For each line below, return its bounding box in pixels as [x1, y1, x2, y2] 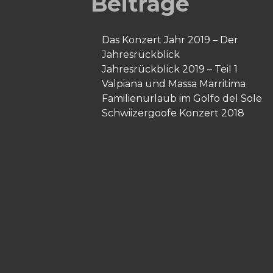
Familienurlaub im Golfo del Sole [102, 93, 263, 104]
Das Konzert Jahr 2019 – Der [102, 34, 239, 46]
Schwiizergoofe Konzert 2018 [102, 107, 245, 119]
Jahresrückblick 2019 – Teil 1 [102, 63, 238, 75]
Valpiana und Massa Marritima [102, 78, 246, 90]
